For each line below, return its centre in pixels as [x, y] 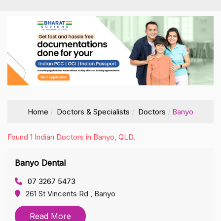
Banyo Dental [40, 163]
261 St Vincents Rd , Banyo [71, 193]
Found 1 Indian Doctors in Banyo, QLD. [71, 137]
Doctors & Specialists [93, 111]
